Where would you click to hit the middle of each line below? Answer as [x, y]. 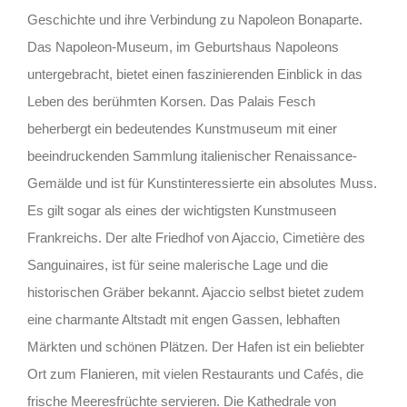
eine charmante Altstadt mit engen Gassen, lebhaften [183, 320]
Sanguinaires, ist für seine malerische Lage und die [177, 265]
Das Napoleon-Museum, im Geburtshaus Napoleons [183, 47]
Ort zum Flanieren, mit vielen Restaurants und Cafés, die [195, 374]
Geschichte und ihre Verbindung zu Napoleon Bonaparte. [194, 20]
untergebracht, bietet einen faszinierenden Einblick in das [194, 74]
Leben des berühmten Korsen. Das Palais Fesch [171, 102]
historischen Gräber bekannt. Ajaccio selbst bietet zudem [195, 293]
